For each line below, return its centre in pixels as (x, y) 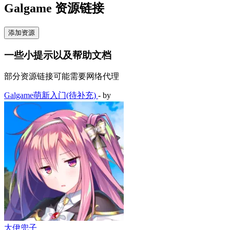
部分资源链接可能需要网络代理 (62, 76)
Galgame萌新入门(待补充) (51, 95)
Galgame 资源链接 (54, 8)
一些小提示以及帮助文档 (58, 55)
